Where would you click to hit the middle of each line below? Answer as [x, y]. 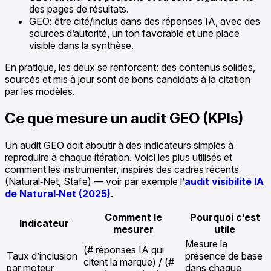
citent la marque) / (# [129, 262]
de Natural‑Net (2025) [58, 193]
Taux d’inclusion [42, 256]
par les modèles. [40, 92]
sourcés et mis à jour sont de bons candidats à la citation [128, 80]
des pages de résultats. [79, 9]
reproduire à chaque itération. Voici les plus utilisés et [119, 157]
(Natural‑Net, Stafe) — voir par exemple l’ [95, 181]
